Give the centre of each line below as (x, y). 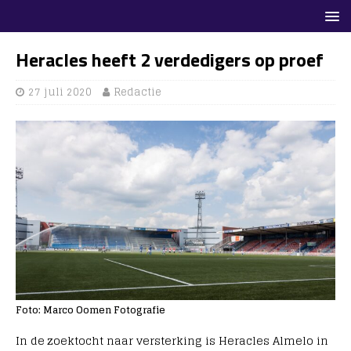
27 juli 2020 (60, 92)
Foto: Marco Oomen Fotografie (90, 310)
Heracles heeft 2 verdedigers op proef (170, 60)
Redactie (138, 92)
